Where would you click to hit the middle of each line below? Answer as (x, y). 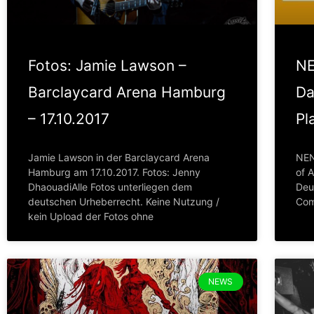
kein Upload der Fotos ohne (91, 216)
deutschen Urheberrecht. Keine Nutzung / (124, 201)
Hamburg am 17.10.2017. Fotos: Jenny (114, 172)
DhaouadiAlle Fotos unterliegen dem (110, 186)
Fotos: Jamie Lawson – (107, 65)
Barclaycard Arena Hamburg (127, 92)
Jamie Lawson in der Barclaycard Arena (119, 157)
